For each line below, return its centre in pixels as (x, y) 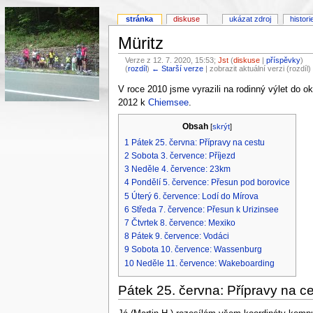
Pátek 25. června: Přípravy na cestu (198, 142)
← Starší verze (178, 68)
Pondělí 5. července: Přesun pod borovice (210, 183)
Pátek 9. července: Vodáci (180, 236)
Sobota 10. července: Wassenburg (196, 250)
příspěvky (284, 60)
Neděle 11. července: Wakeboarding (205, 263)
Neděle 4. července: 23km (181, 169)
